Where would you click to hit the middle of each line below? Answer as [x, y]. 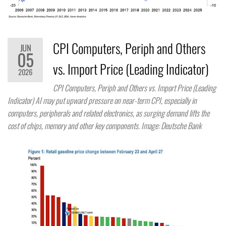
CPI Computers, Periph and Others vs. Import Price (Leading [134, 88]
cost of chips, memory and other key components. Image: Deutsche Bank [104, 125]
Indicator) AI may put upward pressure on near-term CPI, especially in [102, 100]
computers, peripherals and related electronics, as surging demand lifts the [108, 113]
